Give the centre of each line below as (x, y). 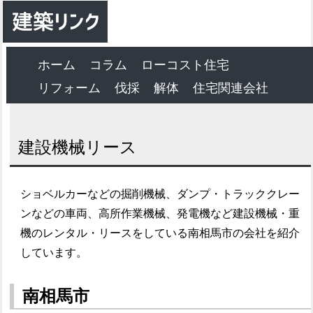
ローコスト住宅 (185, 65)
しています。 (54, 252)
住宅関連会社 (231, 88)
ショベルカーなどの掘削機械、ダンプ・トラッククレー (160, 194)
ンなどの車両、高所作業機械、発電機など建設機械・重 (160, 213)
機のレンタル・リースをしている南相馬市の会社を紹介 (160, 233)
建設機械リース (78, 147)
